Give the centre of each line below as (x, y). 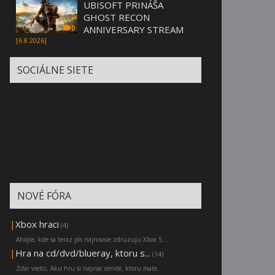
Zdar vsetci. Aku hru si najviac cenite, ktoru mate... (89, 269)
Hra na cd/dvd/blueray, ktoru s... (83, 253)
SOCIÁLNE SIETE (55, 70)
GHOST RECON (117, 17)
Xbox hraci (37, 224)
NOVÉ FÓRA (44, 196)
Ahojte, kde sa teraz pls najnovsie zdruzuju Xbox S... (92, 240)
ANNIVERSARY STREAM (134, 30)
